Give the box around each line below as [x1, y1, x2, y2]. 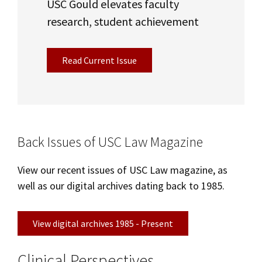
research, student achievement [47, 14, 199, 29]
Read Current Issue [62, 54, 137, 67]
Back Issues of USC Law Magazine [18, 133, 203, 151]
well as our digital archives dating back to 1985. [18, 179, 225, 193]
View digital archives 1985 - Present [33, 218, 173, 230]
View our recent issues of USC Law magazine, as [18, 163, 227, 177]
